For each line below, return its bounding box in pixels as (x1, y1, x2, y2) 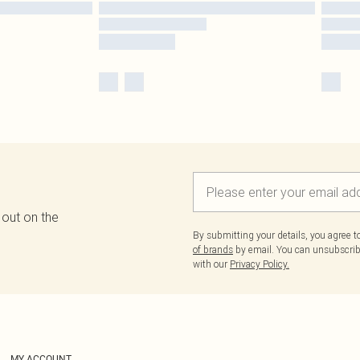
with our (193, 257, 230, 270)
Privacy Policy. (230, 257, 289, 270)
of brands (193, 243, 233, 256)
